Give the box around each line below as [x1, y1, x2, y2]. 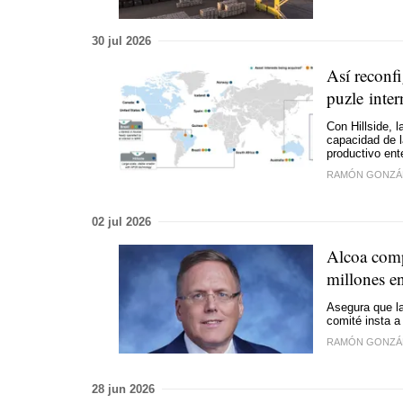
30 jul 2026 [92, 33, 151, 48]
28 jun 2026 [92, 381, 155, 396]
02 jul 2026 [92, 214, 151, 228]
